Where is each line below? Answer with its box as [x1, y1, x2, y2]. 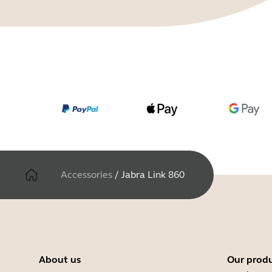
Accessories [61, 169, 112, 180]
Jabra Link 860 [121, 169, 185, 180]
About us [39, 254, 81, 265]
